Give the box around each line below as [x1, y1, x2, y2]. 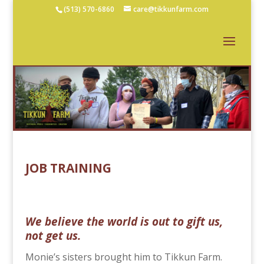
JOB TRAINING [25, 160, 111, 177]
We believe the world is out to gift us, [25, 214, 223, 230]
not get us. [25, 228, 81, 244]
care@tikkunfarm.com [133, 4, 209, 14]
